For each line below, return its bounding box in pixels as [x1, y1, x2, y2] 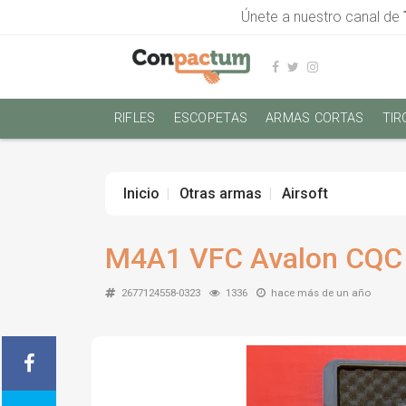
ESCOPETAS [173, 111, 248, 126]
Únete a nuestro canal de [240, 8, 403, 25]
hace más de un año [270, 286, 371, 299]
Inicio [122, 185, 159, 202]
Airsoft [281, 185, 328, 202]
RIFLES [113, 111, 156, 126]
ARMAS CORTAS [266, 111, 364, 126]
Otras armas [179, 185, 262, 202]
